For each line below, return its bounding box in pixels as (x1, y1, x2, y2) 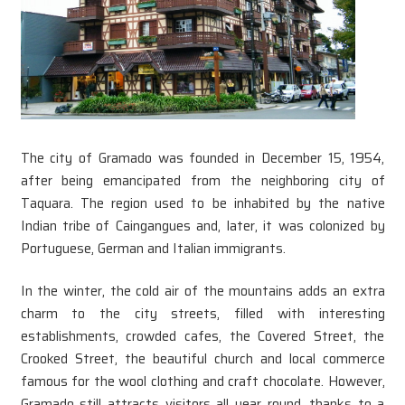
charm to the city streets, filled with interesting (20, 303, 385, 325)
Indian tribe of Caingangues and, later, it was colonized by (20, 214, 385, 237)
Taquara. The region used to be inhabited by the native (20, 192, 385, 214)
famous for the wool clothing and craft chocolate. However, (20, 371, 385, 393)
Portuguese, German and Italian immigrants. (20, 237, 286, 259)
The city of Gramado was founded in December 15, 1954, (20, 146, 385, 169)
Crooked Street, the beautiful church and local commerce (20, 348, 385, 371)
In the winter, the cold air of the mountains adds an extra (20, 280, 385, 303)
